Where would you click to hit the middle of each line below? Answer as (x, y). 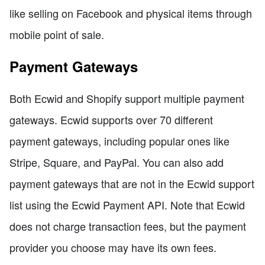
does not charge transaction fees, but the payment (128, 226)
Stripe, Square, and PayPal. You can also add (117, 162)
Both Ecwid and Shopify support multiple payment (127, 98)
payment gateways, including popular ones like (119, 140)
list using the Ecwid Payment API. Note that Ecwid (127, 204)
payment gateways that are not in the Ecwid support (132, 183)
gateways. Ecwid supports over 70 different (111, 119)
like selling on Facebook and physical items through (131, 13)
